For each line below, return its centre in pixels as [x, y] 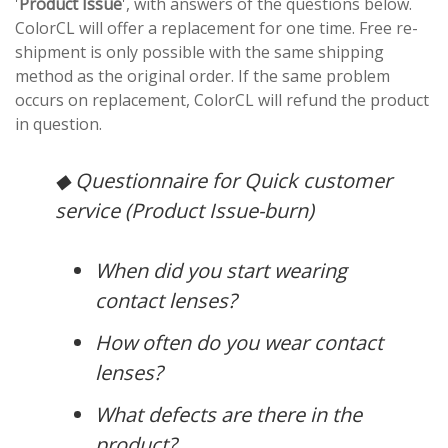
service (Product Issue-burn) [184, 210]
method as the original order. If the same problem [202, 75]
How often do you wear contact [239, 342]
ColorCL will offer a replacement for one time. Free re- [216, 27]
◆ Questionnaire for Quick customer [223, 180]
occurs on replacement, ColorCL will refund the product [222, 99]
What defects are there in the [228, 414]
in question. [58, 123]
